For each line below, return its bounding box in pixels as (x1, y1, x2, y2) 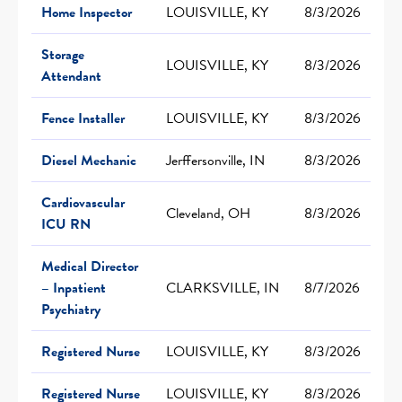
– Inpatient (41, 276, 106, 299)
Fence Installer (41, 107, 125, 129)
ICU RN (41, 213, 91, 235)
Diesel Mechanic (41, 149, 136, 171)
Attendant (41, 65, 101, 87)
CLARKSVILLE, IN (166, 276, 279, 299)
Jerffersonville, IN (166, 149, 265, 171)
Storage (41, 43, 84, 66)
